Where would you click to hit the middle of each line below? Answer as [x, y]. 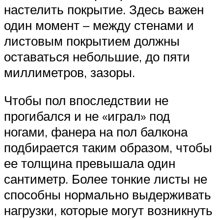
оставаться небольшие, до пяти [97, 56]
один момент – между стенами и [99, 25]
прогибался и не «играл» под [87, 116]
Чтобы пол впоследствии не [86, 100]
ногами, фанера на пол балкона [96, 132]
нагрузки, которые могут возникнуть [108, 210]
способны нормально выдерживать [108, 195]
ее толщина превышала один [90, 163]
